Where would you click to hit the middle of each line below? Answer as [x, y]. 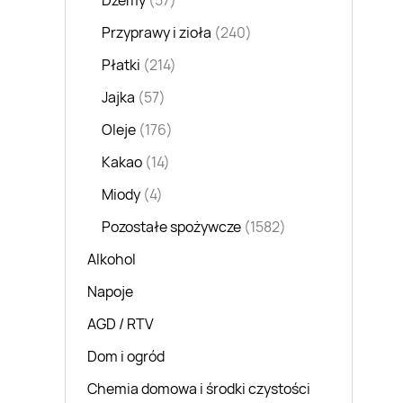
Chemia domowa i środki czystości [199, 389]
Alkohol [112, 260]
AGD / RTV [121, 324]
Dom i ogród [126, 357]
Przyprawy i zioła [157, 33]
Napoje [110, 292]
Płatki [121, 65]
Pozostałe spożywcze [171, 227]
